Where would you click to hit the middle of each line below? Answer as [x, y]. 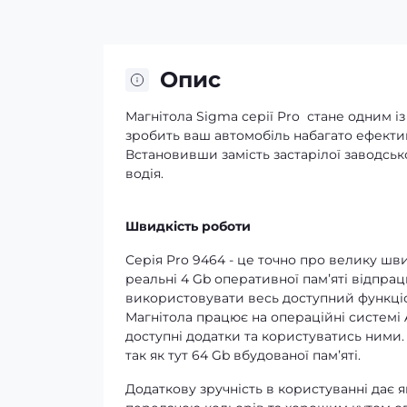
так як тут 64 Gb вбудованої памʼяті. [243, 355]
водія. [144, 174]
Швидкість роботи [188, 226]
